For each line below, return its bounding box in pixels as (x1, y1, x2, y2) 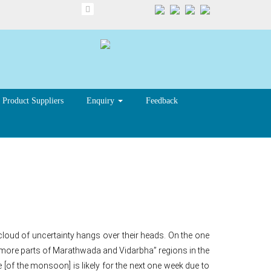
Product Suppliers (2, 96, 64, 105)
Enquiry (87, 96, 117, 105)
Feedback (146, 96, 178, 105)
